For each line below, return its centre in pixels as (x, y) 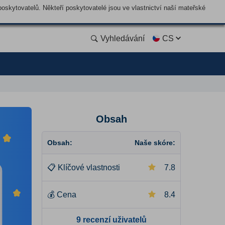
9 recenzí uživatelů (111, 220)
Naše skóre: (155, 143)
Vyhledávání (123, 38)
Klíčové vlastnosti (89, 167)
